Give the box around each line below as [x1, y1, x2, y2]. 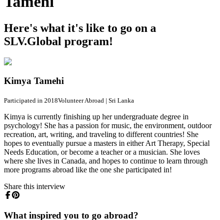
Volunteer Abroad [58, 96, 104, 104]
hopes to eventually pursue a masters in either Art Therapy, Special [4, 138, 210, 147]
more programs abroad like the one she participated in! [4, 165, 174, 174]
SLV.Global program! [4, 34, 113, 48]
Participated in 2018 [4, 96, 58, 104]
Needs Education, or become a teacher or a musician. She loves [4, 147, 200, 156]
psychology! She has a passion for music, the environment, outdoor [4, 121, 212, 130]
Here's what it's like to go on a [4, 21, 156, 34]
